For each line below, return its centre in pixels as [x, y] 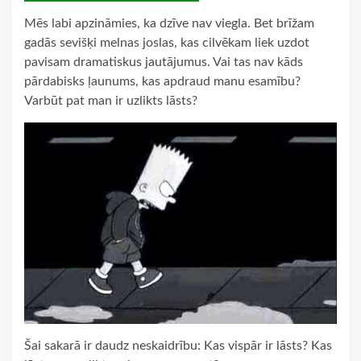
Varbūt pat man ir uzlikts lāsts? [111, 101]
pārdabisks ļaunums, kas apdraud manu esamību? [162, 82]
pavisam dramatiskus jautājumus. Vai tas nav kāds [164, 62]
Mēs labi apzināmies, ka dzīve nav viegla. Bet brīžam [169, 24]
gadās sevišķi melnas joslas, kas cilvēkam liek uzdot [167, 43]
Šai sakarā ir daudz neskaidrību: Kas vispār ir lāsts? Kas [178, 346]
